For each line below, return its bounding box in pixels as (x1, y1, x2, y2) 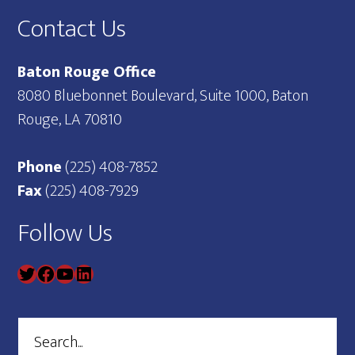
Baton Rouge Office (17, 59, 157, 86)
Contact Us (17, 8, 127, 50)
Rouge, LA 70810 (17, 106, 123, 133)
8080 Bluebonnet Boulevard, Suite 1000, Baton (17, 82, 309, 109)
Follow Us (17, 212, 113, 255)
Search (17, 315, 61, 342)
